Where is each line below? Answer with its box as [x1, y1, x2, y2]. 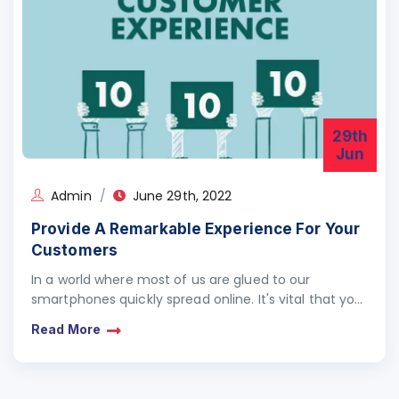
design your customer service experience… [31, 310, 301, 328]
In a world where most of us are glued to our [31, 271, 311, 289]
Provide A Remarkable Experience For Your [31, 220, 360, 238]
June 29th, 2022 [132, 187, 232, 205]
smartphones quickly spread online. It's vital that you [31, 290, 363, 308]
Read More [31, 321, 101, 337]
